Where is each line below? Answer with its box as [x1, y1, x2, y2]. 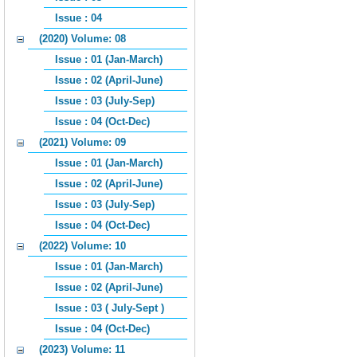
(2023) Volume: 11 [39, 343, 125, 355]
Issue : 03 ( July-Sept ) [55, 302, 164, 314]
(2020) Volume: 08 [39, 33, 126, 45]
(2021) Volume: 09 [39, 136, 126, 148]
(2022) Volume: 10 [39, 240, 126, 252]
